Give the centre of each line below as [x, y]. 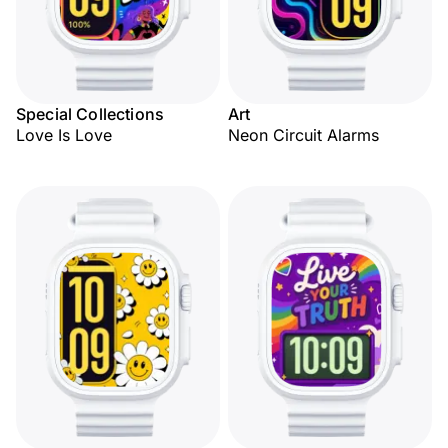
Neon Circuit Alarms [303, 135]
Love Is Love [64, 135]
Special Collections [90, 114]
